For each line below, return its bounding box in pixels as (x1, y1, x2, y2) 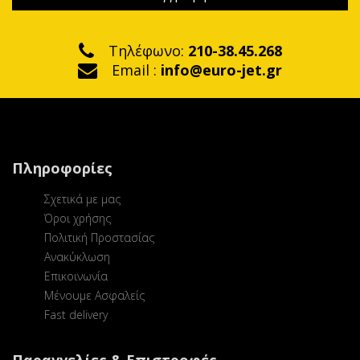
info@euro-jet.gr (161, 60, 282, 80)
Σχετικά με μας (44, 191, 121, 207)
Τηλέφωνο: (108, 41, 188, 60)
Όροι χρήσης (44, 211, 111, 226)
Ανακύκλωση (44, 249, 110, 264)
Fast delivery (44, 307, 108, 322)
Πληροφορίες (12, 158, 112, 178)
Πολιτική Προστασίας (44, 230, 154, 245)
